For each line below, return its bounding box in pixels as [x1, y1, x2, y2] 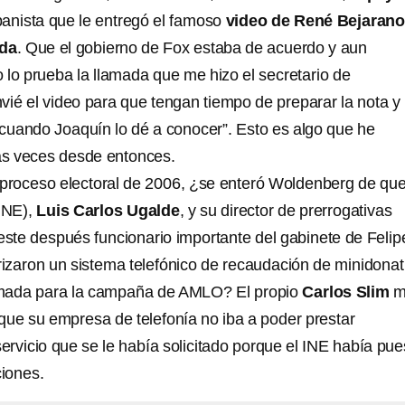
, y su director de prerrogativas [179, 202, 392, 220]
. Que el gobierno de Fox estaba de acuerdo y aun [16, 39, 368, 57]
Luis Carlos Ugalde [36, 202, 180, 220]
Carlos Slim [302, 283, 390, 301]
